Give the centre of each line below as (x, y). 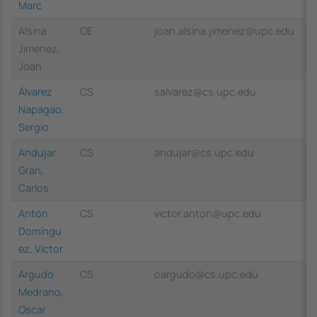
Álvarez (35, 91)
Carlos (34, 188)
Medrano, (41, 292)
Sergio (34, 127)
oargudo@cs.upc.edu (206, 274)
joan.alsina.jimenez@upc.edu (224, 30)
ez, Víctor (41, 248)
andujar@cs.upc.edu (204, 152)
